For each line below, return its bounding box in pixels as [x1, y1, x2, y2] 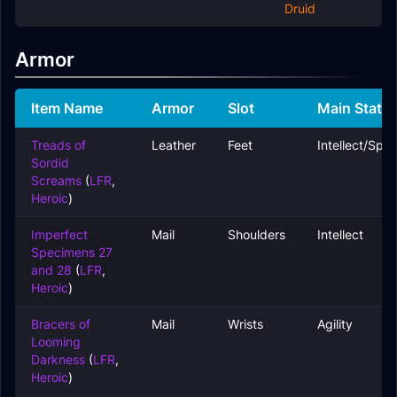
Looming [31, 334, 81, 349]
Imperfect [31, 227, 88, 242]
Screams [31, 173, 82, 188]
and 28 [31, 262, 72, 277]
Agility [317, 316, 353, 331]
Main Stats [317, 99, 390, 117]
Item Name [31, 99, 103, 117]
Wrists [228, 316, 263, 331]
